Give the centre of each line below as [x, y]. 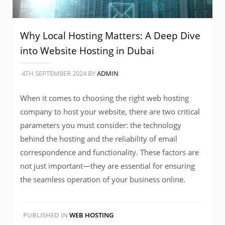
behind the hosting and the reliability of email [99, 138]
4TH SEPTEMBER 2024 [54, 73]
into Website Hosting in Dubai [87, 50]
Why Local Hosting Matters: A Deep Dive [110, 35]
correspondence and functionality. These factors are [109, 152]
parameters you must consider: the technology [101, 125]
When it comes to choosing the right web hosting [104, 98]
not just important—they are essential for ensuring [107, 165]
